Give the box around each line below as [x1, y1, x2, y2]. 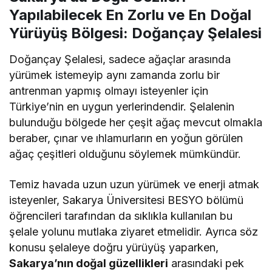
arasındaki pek [168, 256, 245, 270]
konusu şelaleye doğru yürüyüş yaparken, [9, 240, 219, 254]
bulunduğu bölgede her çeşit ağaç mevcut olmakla [9, 115, 263, 129]
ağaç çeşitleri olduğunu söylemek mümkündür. [9, 147, 242, 160]
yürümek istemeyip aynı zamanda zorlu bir [9, 68, 220, 81]
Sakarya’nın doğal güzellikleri [9, 256, 169, 270]
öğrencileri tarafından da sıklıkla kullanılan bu [9, 209, 233, 222]
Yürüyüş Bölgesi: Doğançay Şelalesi [9, 24, 262, 42]
